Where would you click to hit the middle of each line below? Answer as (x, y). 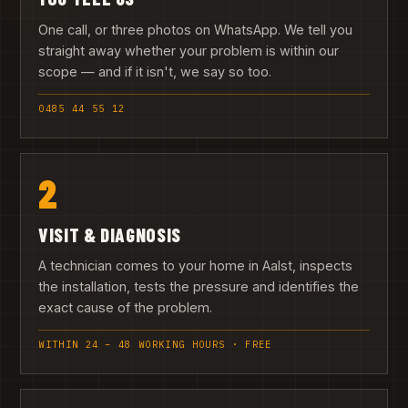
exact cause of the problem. (126, 307)
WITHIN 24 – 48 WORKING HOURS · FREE (155, 345)
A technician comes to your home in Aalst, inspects (196, 265)
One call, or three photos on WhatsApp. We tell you (196, 29)
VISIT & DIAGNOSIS (110, 234)
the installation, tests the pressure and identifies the (199, 286)
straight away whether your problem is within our (189, 50)
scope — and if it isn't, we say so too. (155, 71)
